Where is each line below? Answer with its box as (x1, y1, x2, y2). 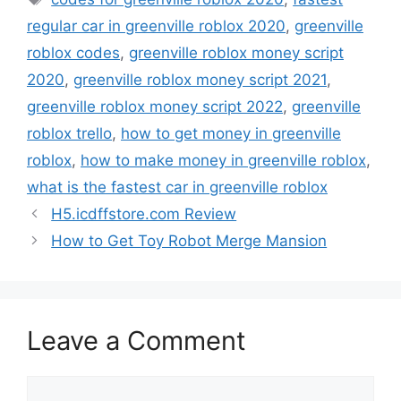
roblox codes (27, 44, 120, 62)
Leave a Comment (27, 325, 246, 356)
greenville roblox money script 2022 (27, 98, 283, 115)
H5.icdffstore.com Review (51, 205, 237, 223)
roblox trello (27, 124, 112, 142)
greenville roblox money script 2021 (73, 71, 327, 89)
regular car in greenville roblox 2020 (27, 17, 286, 35)
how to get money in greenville (121, 124, 341, 142)
